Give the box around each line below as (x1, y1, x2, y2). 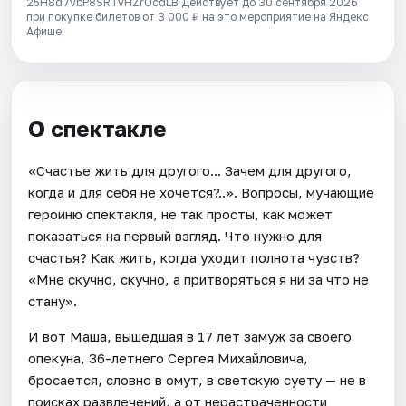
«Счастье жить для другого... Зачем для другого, (28, 161, 353, 179)
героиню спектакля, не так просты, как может (28, 205, 333, 222)
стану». (28, 292, 78, 309)
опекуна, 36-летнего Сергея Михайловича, (28, 349, 309, 366)
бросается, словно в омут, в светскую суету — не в (28, 371, 367, 388)
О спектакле (28, 114, 168, 141)
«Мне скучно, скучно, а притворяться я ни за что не (28, 270, 370, 287)
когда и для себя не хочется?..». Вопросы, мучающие (28, 183, 375, 200)
